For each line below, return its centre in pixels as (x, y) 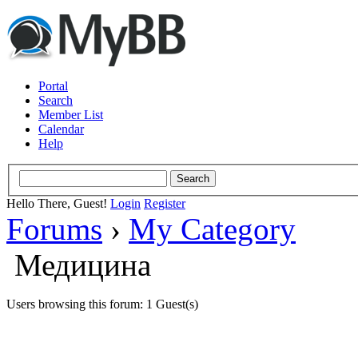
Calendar (61, 129)
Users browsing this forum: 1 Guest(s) (102, 304)
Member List (71, 115)
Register (165, 203)
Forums (54, 229)
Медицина (83, 265)
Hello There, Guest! (58, 203)
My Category (212, 229)
